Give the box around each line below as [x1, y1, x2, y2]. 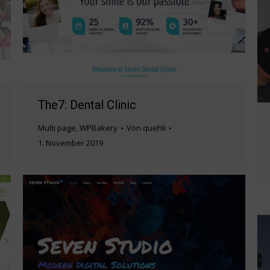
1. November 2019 [38, 137, 103, 149]
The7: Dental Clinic [38, 98, 136, 113]
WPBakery [80, 122, 118, 134]
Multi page [38, 122, 76, 134]
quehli [143, 122, 166, 134]
